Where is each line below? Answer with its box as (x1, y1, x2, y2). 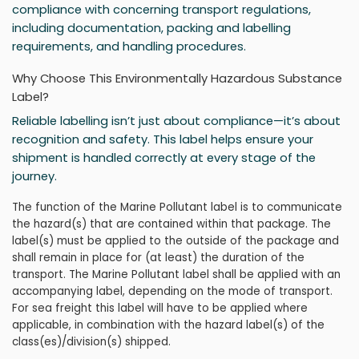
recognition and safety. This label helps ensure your (12, 130, 313, 147)
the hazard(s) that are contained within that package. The (12, 216, 331, 232)
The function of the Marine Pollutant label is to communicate (12, 200, 342, 216)
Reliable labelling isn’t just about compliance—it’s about (12, 111, 341, 129)
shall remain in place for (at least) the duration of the (12, 250, 305, 266)
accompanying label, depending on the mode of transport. (12, 284, 333, 300)
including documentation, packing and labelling (12, 18, 291, 36)
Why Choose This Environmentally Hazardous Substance (12, 70, 342, 87)
